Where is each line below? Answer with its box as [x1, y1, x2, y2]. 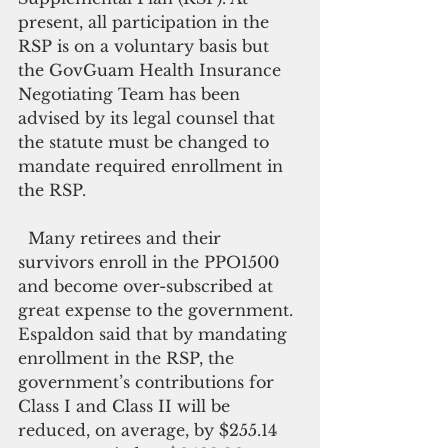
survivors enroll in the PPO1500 [18, 252, 284, 272]
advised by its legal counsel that [18, 108, 280, 128]
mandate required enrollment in [18, 156, 288, 176]
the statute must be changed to [18, 132, 274, 152]
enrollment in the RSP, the [18, 348, 239, 368]
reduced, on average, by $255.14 [18, 420, 282, 440]
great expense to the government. [18, 300, 298, 320]
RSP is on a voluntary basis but [18, 36, 274, 56]
